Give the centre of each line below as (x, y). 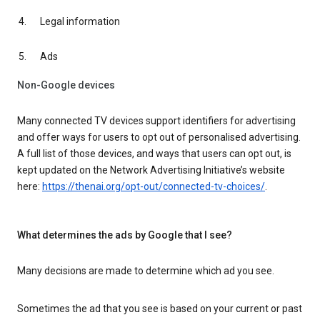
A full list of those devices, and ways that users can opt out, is (154, 154)
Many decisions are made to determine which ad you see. (146, 271)
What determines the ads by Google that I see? (125, 235)
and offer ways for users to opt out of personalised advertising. (159, 137)
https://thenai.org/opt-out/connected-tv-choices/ (154, 187)
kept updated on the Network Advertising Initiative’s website (151, 170)
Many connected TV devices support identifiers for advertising (156, 121)
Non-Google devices (66, 85)
